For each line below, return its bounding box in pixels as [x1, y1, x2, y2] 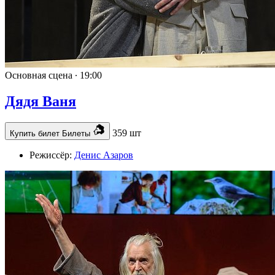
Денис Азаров [74, 149, 133, 160]
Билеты [62, 128, 93, 138]
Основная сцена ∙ [5, 69, 80, 80]
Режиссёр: [29, 149, 74, 160]
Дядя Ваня [5, 93, 76, 109]
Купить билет [10, 128, 62, 138]
